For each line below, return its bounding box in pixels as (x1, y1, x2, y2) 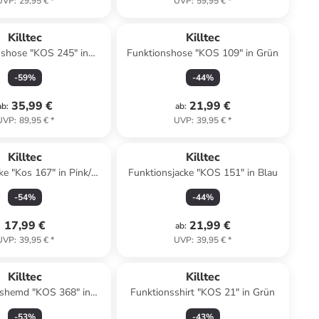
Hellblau (6, 300, 44, 313)
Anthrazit (4, 180, 46, 194)
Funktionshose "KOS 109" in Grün (127, 46, 279, 60)
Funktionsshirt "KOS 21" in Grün (130, 286, 276, 299)
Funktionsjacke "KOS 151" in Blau (127, 166, 278, 179)
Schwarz (6, 61, 44, 74)
